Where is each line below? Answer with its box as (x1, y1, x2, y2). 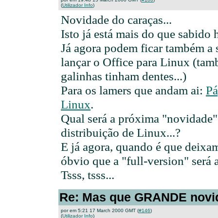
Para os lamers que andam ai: (61, 83, 206, 97)
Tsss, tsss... (61, 168, 114, 182)
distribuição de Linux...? (61, 126, 181, 139)
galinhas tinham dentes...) (61, 69, 186, 83)
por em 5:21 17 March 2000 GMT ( (61, 208, 139, 213)
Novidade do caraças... (61, 13, 172, 26)
